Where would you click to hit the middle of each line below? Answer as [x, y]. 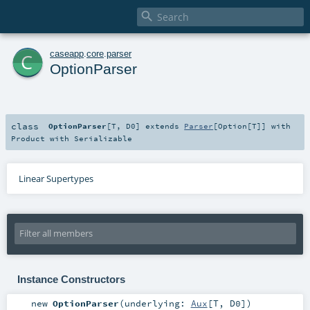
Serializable [103, 138]
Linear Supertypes [56, 178]
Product [28, 138]
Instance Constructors [71, 279]
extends [163, 126]
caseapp [67, 53]
